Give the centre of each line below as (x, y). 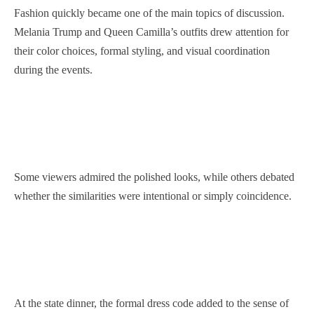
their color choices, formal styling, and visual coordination (142, 51)
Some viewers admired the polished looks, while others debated (154, 177)
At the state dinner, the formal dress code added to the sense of (151, 303)
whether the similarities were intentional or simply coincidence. (153, 196)
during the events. (53, 70)
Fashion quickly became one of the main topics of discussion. (149, 13)
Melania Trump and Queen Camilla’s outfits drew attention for (151, 32)
